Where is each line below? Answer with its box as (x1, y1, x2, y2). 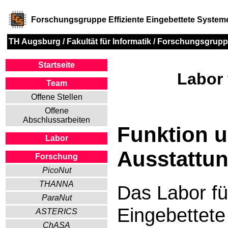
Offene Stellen (31, 93, 82, 101)
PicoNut (42, 166, 71, 175)
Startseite (38, 61, 75, 69)
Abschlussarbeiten (23, 116, 90, 124)
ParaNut (41, 193, 72, 202)
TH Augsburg (9, 37, 61, 46)
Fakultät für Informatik (67, 37, 151, 46)
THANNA (39, 180, 74, 188)
